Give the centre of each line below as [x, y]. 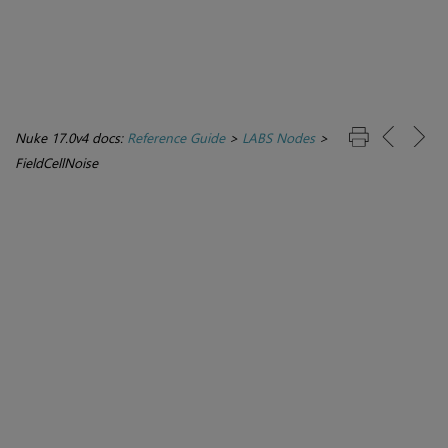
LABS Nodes [278, 138]
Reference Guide [176, 138]
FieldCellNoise [56, 163]
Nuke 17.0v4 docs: [71, 138]
